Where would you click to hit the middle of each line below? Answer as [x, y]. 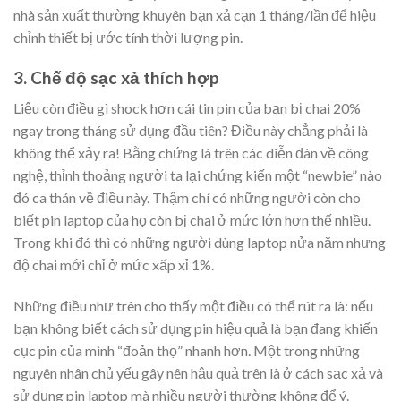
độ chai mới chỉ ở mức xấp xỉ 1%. [114, 265]
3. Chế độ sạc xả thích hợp [116, 77]
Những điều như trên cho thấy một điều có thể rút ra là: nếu [193, 306]
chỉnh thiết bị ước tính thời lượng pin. [128, 37]
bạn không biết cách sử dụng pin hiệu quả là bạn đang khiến [196, 328]
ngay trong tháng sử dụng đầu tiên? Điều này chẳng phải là [191, 131]
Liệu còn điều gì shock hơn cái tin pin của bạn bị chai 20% [187, 108]
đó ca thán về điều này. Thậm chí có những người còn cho [187, 198]
